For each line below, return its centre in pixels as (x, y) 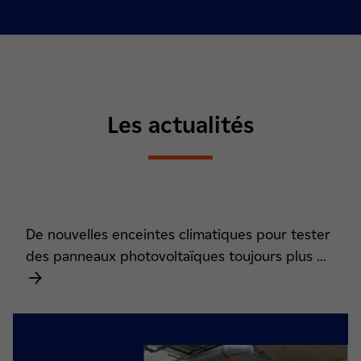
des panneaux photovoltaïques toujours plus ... (176, 257)
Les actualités (180, 125)
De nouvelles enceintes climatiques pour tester (178, 235)
